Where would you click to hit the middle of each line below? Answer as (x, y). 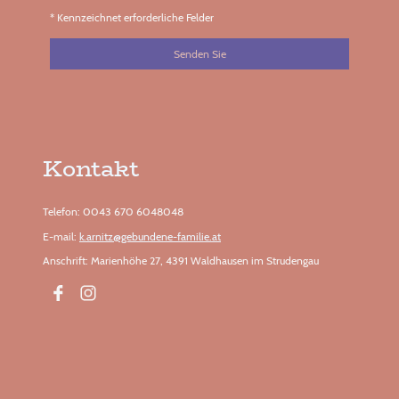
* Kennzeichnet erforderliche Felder (132, 17)
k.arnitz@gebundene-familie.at (150, 236)
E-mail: (61, 236)
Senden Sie (199, 53)
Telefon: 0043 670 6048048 (113, 212)
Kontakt (91, 169)
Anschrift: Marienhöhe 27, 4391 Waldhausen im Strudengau (182, 260)
